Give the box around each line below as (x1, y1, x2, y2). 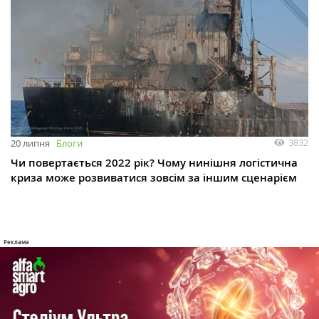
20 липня (11, 136, 50, 150)
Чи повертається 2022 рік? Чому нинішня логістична (11, 155, 298, 170)
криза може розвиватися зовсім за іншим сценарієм (11, 169, 297, 185)
